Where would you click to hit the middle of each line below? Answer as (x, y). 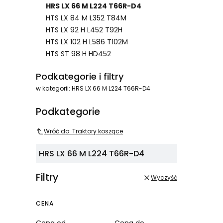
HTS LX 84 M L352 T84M (86, 18)
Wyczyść (164, 177)
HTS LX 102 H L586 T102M (87, 42)
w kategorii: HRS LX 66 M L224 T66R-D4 (93, 89)
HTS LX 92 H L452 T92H (84, 30)
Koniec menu (61, 67)
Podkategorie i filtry (80, 77)
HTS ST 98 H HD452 (78, 54)
